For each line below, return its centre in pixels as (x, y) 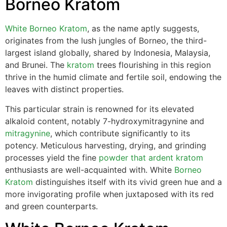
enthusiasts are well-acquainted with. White (90, 169)
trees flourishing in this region (153, 65)
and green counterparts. (51, 206)
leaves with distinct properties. (64, 89)
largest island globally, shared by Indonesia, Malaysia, (108, 53)
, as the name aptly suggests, (143, 29)
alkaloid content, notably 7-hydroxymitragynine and (105, 121)
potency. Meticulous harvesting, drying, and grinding (106, 145)
